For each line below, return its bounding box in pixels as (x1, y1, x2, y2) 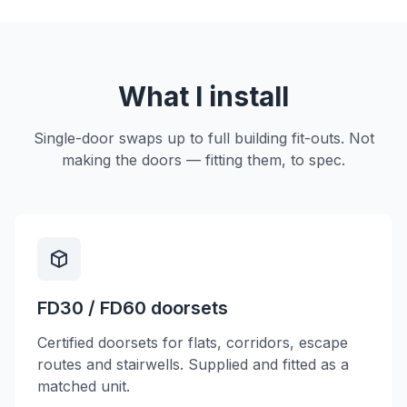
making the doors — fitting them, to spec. (62, 151, 345, 169)
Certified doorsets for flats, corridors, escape (37, 333, 348, 352)
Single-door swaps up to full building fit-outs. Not (33, 129, 374, 147)
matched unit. (37, 377, 130, 395)
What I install (118, 80, 289, 113)
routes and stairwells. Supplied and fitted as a (37, 355, 349, 373)
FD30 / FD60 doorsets (37, 297, 228, 319)
